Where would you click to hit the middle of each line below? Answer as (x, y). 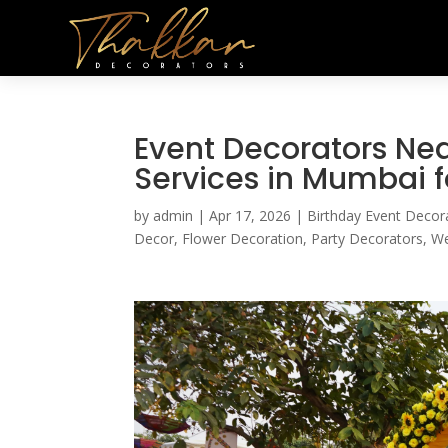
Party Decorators (367, 238)
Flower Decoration (243, 238)
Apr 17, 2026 (250, 215)
